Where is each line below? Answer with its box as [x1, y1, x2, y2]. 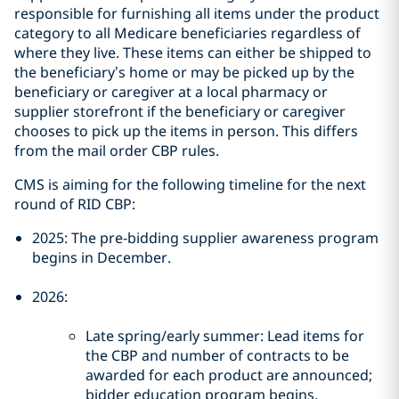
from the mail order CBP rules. [14, 141, 219, 160]
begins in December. [32, 248, 171, 267]
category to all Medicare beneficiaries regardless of [14, 23, 361, 43]
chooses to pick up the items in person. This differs [14, 121, 358, 141]
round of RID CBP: [14, 194, 135, 214]
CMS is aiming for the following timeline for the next [14, 175, 366, 194]
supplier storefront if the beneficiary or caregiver [14, 102, 346, 121]
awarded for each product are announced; [85, 365, 372, 385]
